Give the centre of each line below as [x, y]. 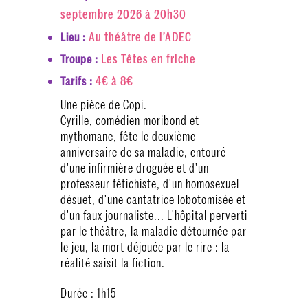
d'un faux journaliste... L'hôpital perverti [154, 216]
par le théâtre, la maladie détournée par [154, 231]
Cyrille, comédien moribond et [130, 121]
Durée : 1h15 [88, 293]
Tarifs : [78, 81]
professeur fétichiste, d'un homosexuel [150, 184]
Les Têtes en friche [148, 58]
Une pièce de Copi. [104, 105]
